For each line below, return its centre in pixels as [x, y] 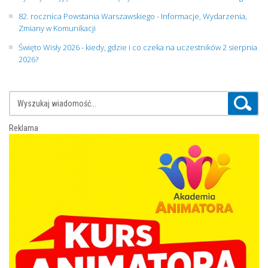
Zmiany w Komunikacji [57, 28]
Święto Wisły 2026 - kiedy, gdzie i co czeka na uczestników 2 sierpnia [138, 47]
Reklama [24, 128]
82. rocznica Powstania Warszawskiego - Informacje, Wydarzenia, [133, 16]
